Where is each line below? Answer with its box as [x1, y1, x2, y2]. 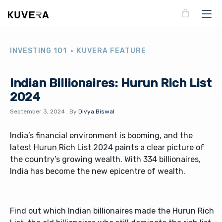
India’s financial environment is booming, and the [10, 131, 193, 140]
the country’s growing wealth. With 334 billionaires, [10, 155, 201, 164]
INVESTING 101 [10, 47, 67, 55]
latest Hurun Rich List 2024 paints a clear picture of [10, 143, 204, 152]
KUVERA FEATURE [77, 47, 146, 55]
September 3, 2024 [10, 108, 65, 115]
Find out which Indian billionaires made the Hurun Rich [10, 206, 214, 216]
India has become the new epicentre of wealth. [10, 166, 187, 176]
